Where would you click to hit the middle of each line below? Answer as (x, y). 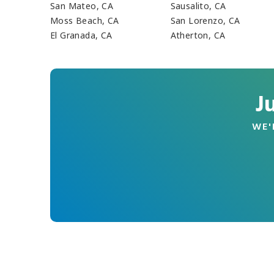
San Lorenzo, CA (205, 21)
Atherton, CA (198, 35)
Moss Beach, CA (85, 21)
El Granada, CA (81, 35)
